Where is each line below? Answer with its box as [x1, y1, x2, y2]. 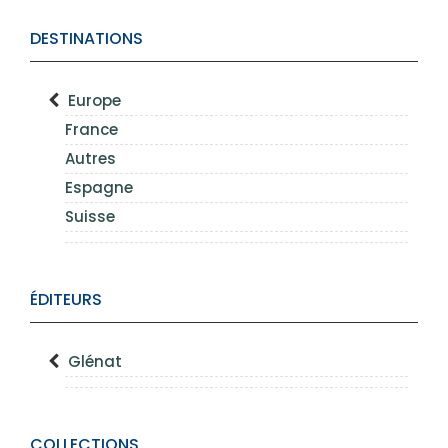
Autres [65, 148, 116, 169]
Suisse [65, 206, 115, 227]
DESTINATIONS [30, 27, 143, 50]
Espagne [65, 177, 133, 198]
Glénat [68, 351, 122, 372]
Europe [68, 90, 121, 111]
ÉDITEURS [30, 288, 102, 311]
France [65, 119, 118, 140]
